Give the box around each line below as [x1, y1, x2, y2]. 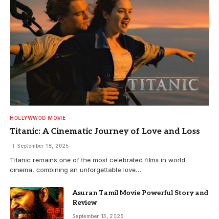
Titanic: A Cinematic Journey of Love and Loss [10, 127, 200, 137]
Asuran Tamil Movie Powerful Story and [72, 189, 208, 197]
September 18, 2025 [17, 143, 69, 149]
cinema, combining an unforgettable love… [10, 166, 141, 174]
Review [72, 198, 97, 207]
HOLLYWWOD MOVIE [10, 115, 66, 121]
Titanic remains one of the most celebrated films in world [10, 156, 185, 164]
